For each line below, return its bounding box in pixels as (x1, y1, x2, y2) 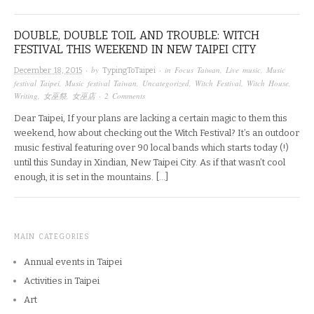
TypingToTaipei (102, 65, 156, 75)
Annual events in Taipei (24, 256, 122, 267)
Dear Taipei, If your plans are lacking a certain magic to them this (14, 112, 287, 123)
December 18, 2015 (14, 65, 82, 75)
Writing (14, 90, 38, 101)
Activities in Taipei (24, 275, 100, 286)
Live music (226, 64, 261, 75)
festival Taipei (14, 77, 60, 88)
